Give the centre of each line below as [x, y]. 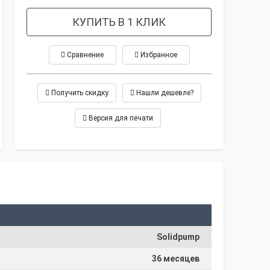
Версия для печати [120, 118]
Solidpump [178, 237]
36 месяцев [176, 259]
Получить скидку [79, 93]
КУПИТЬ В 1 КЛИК [119, 22]
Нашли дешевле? [164, 93]
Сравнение [84, 55]
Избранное [158, 55]
